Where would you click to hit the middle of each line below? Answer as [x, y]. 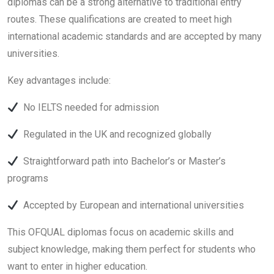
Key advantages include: [59, 80]
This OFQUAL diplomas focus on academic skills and [120, 232]
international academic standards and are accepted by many [135, 36]
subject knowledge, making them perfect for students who [131, 249]
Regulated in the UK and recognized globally [115, 134]
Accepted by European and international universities [131, 205]
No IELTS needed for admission [89, 107]
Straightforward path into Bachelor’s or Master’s [122, 161]
